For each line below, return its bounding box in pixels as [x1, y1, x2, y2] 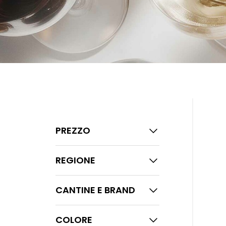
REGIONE [55, 154, 95, 166]
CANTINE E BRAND [55, 184, 135, 196]
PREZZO [55, 124, 90, 137]
